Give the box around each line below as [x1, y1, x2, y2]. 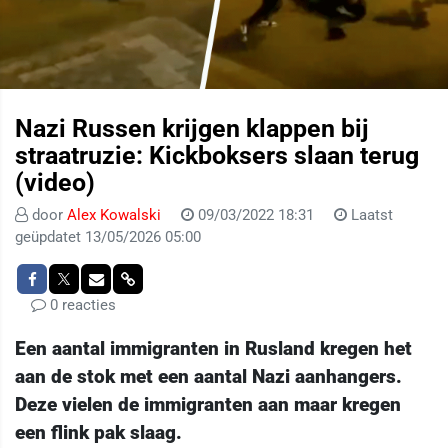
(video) [15, 168, 95, 198]
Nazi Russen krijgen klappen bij [15, 114, 369, 144]
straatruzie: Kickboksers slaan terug [15, 141, 419, 171]
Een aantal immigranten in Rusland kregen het [15, 337, 412, 361]
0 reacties [46, 296, 116, 315]
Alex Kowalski [67, 206, 165, 225]
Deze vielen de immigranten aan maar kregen [15, 393, 401, 417]
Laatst [347, 206, 393, 225]
